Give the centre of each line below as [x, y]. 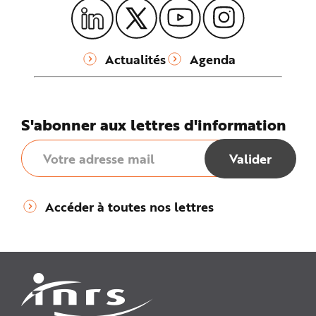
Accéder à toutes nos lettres [129, 206]
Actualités [135, 59]
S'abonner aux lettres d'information [154, 125]
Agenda [212, 59]
